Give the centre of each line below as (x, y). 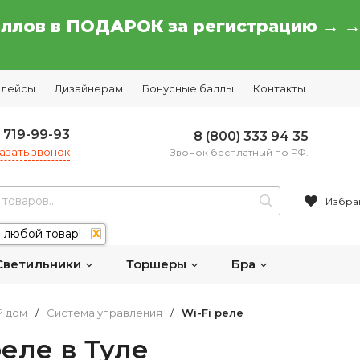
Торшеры (158, 264)
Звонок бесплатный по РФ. (239, 152)
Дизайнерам (89, 88)
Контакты (279, 88)
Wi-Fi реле (213, 313)
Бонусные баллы (188, 88)
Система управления (104, 313)
